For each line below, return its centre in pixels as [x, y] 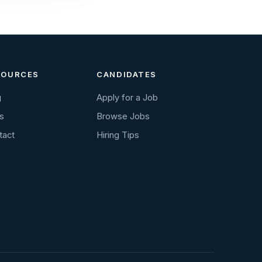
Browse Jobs [123, 117]
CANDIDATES [127, 75]
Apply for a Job [127, 98]
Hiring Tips [118, 135]
